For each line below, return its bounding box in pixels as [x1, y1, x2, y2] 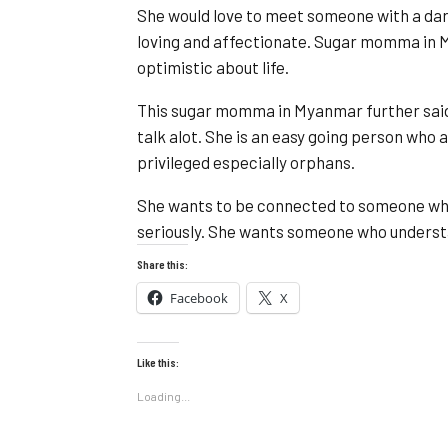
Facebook [170, 289, 228, 308]
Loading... [137, 389, 190, 404]
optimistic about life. [137, 57, 289, 78]
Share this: [137, 257, 188, 272]
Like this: [137, 355, 179, 370]
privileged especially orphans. [137, 152, 355, 173]
